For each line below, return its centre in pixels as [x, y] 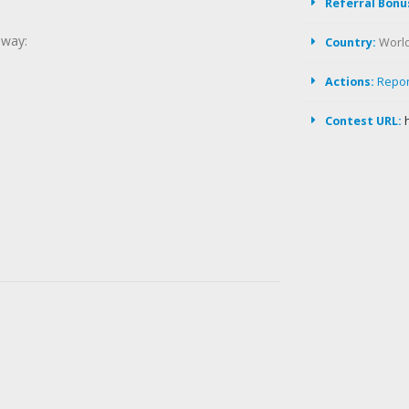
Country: [351, 42]
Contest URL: [363, 121]
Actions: [350, 82]
